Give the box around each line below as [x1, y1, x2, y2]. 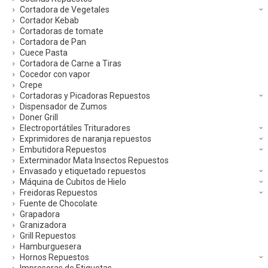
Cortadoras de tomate [20, 26, 103, 36]
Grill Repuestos [20, 231, 76, 241]
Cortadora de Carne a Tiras [20, 59, 121, 69]
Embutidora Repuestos [20, 145, 106, 155]
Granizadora [20, 220, 66, 230]
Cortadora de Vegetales [20, 5, 109, 15]
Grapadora [20, 209, 60, 220]
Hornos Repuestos [20, 252, 89, 263]
